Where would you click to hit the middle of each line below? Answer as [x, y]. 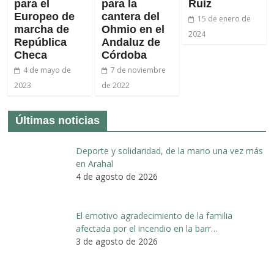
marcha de [42, 29]
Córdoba [124, 55]
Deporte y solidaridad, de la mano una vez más [169, 150]
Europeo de [45, 16]
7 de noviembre [138, 70]
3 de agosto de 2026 [117, 241]
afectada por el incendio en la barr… [146, 228]
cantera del [130, 16]
